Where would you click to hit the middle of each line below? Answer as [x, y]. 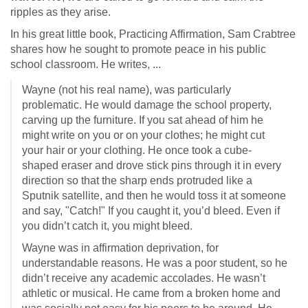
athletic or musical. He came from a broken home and [151, 293]
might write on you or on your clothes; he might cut [143, 135]
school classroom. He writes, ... [86, 64]
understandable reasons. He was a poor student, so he [155, 263]
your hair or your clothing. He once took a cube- [137, 150]
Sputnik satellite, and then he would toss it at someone [154, 196]
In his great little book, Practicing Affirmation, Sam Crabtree [153, 34]
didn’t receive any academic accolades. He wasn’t [144, 278]
